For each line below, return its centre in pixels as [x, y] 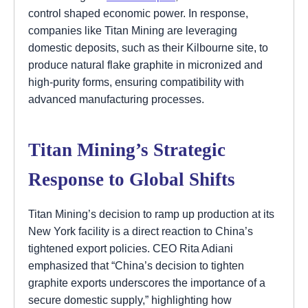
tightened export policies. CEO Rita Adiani [131, 249]
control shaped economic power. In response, [138, 13]
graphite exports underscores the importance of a [147, 283]
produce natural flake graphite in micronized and [145, 65]
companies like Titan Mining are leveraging [133, 31]
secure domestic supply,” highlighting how [130, 300]
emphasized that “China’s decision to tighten [136, 266]
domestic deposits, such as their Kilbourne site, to [148, 48]
